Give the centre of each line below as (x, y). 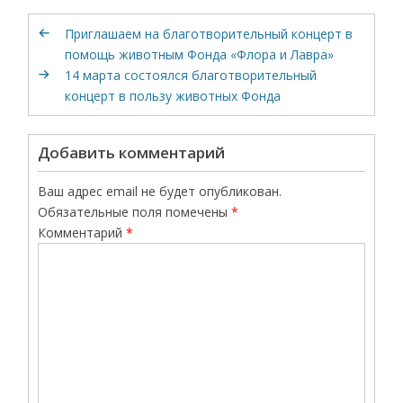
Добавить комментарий (132, 152)
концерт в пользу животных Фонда (173, 95)
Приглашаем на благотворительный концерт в (209, 33)
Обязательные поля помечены (135, 211)
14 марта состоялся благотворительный (191, 75)
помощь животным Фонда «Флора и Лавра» (200, 54)
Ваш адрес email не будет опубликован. (160, 191)
